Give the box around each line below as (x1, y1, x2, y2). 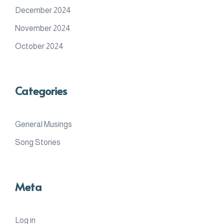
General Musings (15, 119, 72, 128)
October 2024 (15, 41, 63, 50)
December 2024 (15, 5, 71, 14)
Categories (15, 82, 67, 98)
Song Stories (15, 137, 60, 146)
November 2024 (15, 23, 70, 32)
